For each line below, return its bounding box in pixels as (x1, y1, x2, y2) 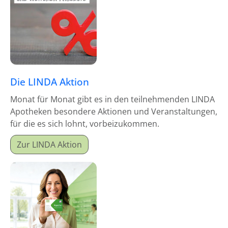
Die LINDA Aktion (10, 75, 89, 89)
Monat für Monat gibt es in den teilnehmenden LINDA (10, 94, 215, 105)
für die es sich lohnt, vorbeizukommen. (10, 118, 159, 129)
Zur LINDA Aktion (17, 139, 82, 150)
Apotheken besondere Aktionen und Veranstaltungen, (10, 106, 217, 117)
